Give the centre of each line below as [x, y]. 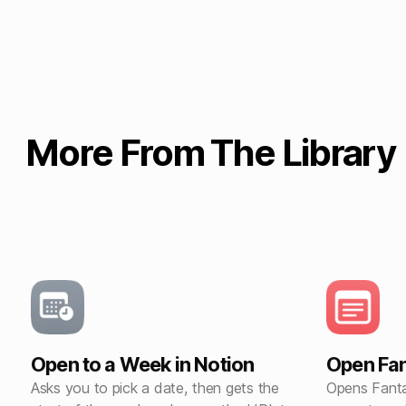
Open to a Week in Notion [143, 364]
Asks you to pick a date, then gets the [155, 387]
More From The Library [211, 153]
